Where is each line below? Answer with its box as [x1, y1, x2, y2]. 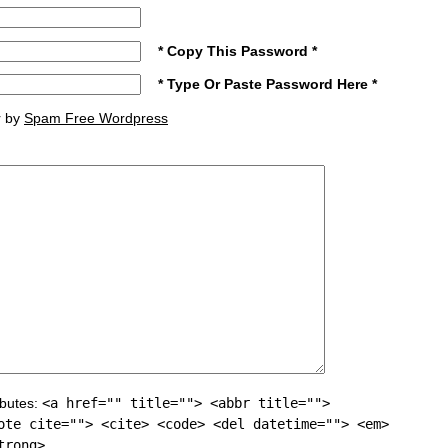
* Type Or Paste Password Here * [158, 76, 378, 93]
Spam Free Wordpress [24, 109, 168, 126]
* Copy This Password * [158, 42, 318, 59]
